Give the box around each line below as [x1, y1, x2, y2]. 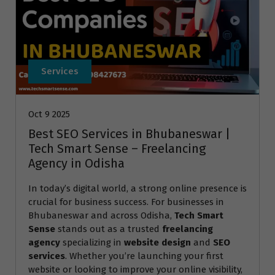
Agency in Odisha [28, 156, 125, 171]
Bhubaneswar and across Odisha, [28, 210, 174, 222]
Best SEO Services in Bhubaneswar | [28, 126, 230, 142]
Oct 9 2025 [28, 109, 70, 120]
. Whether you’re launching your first [65, 250, 223, 262]
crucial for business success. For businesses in [28, 196, 224, 208]
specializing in [60, 237, 124, 249]
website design [124, 237, 191, 249]
